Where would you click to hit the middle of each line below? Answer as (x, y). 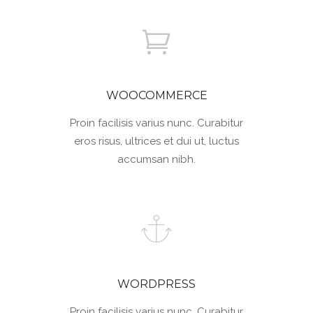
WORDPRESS (156, 284)
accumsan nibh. (156, 160)
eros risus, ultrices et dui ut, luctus (156, 141)
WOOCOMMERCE (156, 96)
